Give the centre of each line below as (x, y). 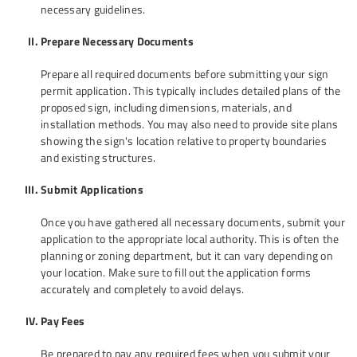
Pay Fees (63, 321)
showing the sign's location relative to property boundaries (184, 141)
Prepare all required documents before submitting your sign (185, 74)
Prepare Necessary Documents (117, 41)
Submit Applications (92, 189)
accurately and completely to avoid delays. (143, 289)
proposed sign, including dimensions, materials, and (166, 107)
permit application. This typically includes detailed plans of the (191, 90)
